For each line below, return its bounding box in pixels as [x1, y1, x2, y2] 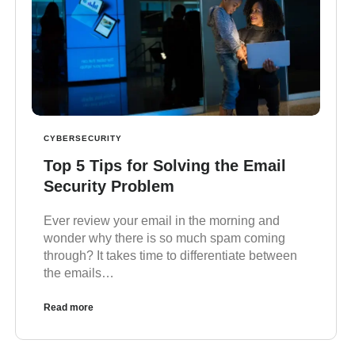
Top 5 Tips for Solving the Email [43, 157, 286, 175]
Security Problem [43, 177, 174, 196]
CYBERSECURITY [43, 134, 122, 143]
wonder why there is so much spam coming [43, 231, 285, 246]
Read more [43, 302, 94, 314]
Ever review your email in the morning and [43, 214, 280, 228]
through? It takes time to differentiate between [43, 249, 297, 263]
